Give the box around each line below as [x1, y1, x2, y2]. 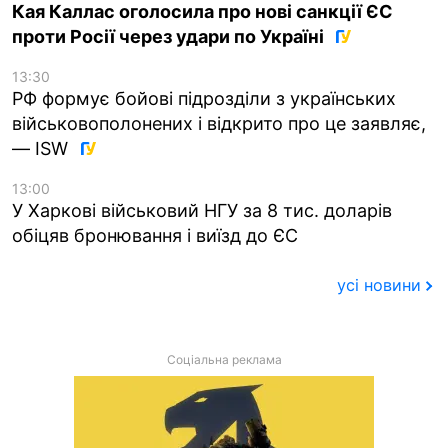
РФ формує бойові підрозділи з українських [12, 87, 396, 109]
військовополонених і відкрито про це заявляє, [12, 112, 426, 134]
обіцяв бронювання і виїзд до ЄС [12, 224, 298, 246]
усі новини [336, 275, 421, 296]
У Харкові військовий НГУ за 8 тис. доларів [12, 199, 392, 221]
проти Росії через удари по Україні [12, 25, 328, 47]
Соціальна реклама [166, 352, 282, 368]
